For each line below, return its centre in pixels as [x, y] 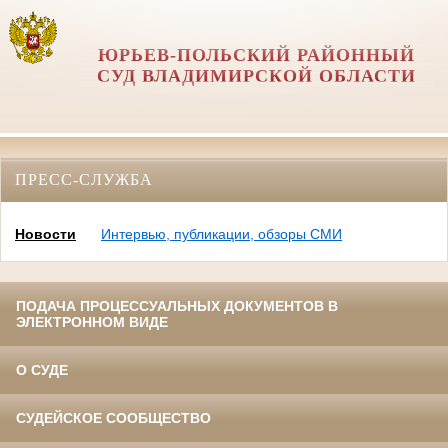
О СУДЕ [42, 370]
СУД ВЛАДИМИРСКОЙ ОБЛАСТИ [257, 76]
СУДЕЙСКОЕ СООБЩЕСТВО [113, 418]
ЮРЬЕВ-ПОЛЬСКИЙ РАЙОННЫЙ [257, 55]
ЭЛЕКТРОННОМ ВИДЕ [92, 322]
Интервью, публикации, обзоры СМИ [221, 234]
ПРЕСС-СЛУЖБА [84, 179]
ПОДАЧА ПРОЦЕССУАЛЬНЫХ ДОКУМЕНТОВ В [177, 306]
